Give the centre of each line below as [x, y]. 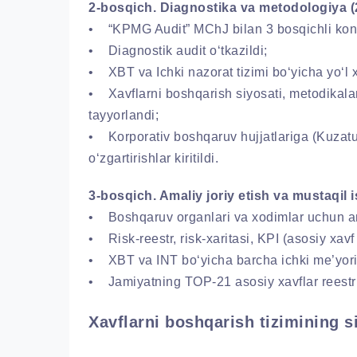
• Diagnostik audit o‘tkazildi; [178, 50]
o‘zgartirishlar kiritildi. [153, 158]
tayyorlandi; [124, 115]
